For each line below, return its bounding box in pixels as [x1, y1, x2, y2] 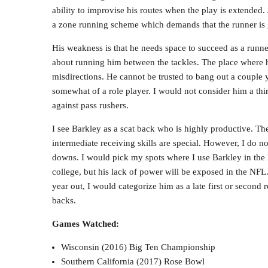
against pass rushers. [52, 100, 129, 110]
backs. [52, 195, 76, 205]
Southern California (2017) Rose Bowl [61, 256, 205, 266]
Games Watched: [52, 218, 119, 229]
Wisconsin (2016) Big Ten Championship [61, 242, 215, 252]
